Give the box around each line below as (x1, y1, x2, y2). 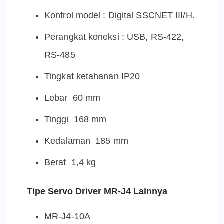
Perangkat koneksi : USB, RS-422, (44, 31, 184, 42)
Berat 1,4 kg (44, 157, 96, 167)
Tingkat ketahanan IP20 (44, 71, 140, 81)
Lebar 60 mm (44, 92, 101, 103)
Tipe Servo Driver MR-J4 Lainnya (27, 186, 167, 196)
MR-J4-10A (44, 211, 90, 221)
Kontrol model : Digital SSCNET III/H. (44, 10, 195, 20)
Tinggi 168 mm (44, 114, 107, 124)
